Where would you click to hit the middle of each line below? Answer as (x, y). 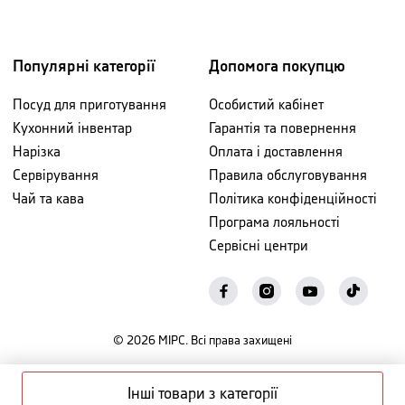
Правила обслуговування (288, 176)
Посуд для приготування (89, 105)
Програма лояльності (274, 223)
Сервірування (56, 176)
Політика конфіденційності (293, 199)
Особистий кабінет (266, 105)
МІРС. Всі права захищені (225, 341)
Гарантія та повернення (283, 129)
